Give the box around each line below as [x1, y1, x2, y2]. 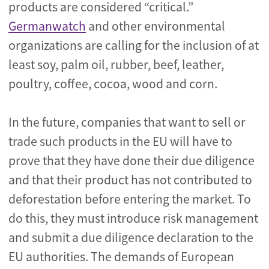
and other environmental [86, 18, 225, 34]
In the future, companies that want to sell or [8, 114, 246, 130]
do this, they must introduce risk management [8, 210, 258, 226]
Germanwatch [8, 18, 86, 34]
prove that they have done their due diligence [8, 153, 255, 169]
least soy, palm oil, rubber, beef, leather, [8, 56, 224, 73]
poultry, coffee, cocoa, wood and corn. [8, 76, 217, 92]
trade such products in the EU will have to [8, 133, 232, 150]
